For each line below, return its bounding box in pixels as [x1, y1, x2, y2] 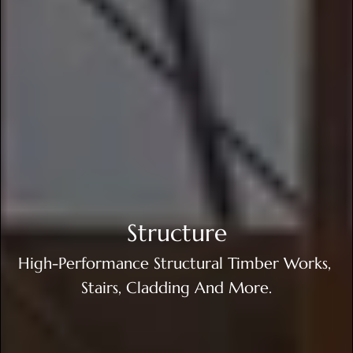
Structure [126, 217, 227, 247]
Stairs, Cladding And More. [81, 277, 272, 297]
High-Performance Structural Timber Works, [17, 253, 336, 273]
